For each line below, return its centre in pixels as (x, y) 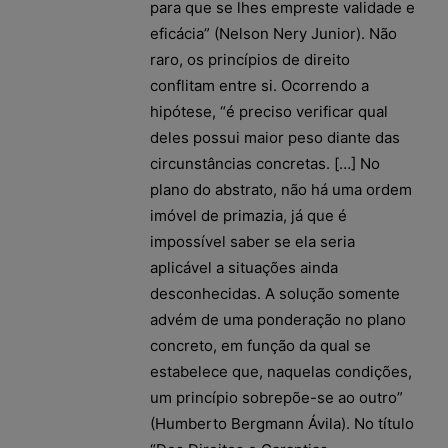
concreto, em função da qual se (260, 345)
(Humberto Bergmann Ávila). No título (282, 423)
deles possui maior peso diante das (275, 137)
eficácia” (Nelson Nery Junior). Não (273, 33)
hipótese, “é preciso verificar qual (269, 111)
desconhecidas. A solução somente (275, 293)
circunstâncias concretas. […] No (265, 163)
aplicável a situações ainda (244, 267)
